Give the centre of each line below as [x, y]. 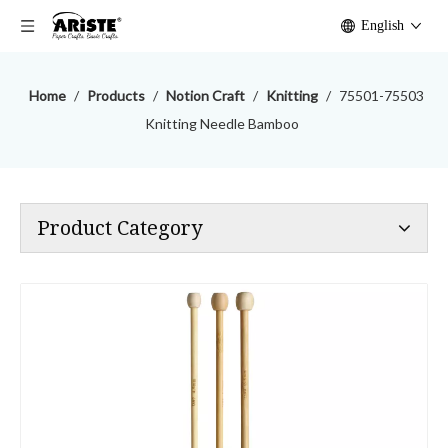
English [382, 25]
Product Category [119, 228]
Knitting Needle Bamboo [221, 123]
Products [116, 95]
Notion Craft [205, 95]
